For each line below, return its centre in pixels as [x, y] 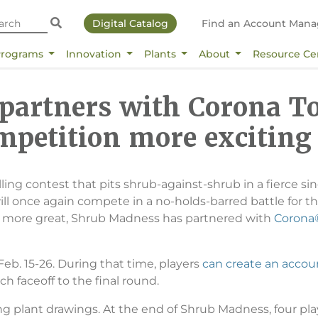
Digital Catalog [130, 23]
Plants [161, 54]
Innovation [95, 54]
